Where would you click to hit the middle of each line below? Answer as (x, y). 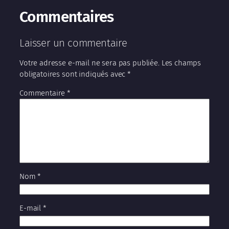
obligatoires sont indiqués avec (74, 74)
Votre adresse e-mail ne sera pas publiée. (89, 63)
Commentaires (67, 17)
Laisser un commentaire (73, 43)
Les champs (181, 63)
